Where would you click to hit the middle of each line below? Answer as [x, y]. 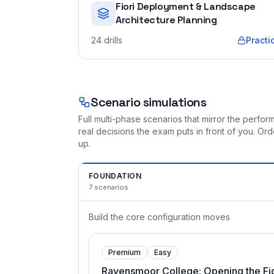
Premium [124, 252]
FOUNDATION [115, 176]
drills [113, 40]
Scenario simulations [148, 102]
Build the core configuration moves [159, 217]
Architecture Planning [166, 20]
